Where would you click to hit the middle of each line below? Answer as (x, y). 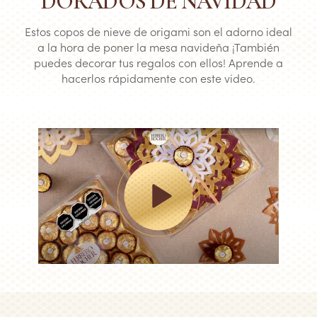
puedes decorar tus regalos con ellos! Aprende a (158, 62)
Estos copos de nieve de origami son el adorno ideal (158, 31)
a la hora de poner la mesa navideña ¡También (158, 46)
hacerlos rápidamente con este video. (158, 77)
